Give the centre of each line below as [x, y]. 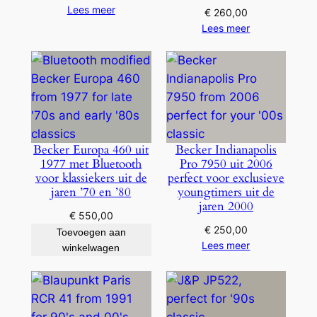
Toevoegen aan [91, 232]
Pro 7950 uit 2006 [226, 164]
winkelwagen [91, 248]
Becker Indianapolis [226, 150]
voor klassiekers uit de [91, 178]
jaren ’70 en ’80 [91, 192]
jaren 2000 [226, 207]
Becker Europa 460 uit [91, 150]
